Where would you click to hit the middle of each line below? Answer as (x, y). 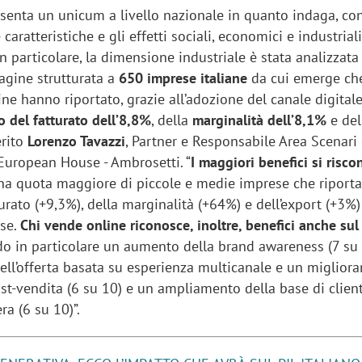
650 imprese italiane (185, 78)
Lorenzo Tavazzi (75, 141)
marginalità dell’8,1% (258, 120)
